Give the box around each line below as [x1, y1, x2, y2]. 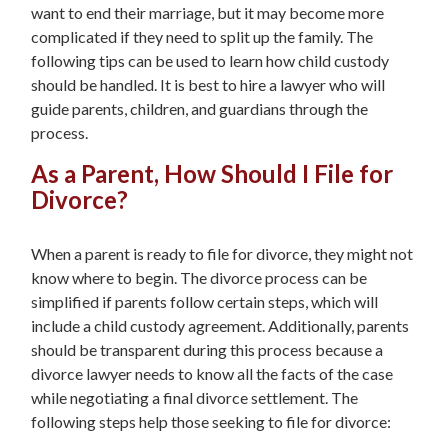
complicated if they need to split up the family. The [31, 27, 373, 46]
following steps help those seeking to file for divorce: [31, 411, 391, 431]
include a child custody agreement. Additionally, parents [31, 315, 409, 335]
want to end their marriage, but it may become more [31, 3, 384, 22]
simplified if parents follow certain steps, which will [31, 291, 378, 311]
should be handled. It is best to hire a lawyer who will [31, 75, 385, 94]
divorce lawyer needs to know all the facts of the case [31, 363, 393, 383]
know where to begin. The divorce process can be [31, 267, 367, 287]
